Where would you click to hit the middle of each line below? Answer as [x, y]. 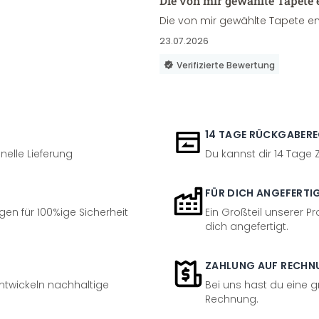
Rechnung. [232, 299]
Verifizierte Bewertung [226, 65]
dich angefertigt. [247, 226]
